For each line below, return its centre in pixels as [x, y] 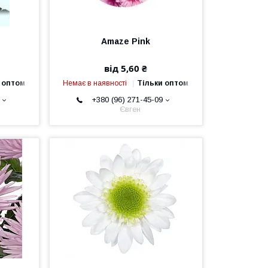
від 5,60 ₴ [126, 68]
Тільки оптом [163, 83]
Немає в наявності [95, 83]
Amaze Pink [126, 41]
